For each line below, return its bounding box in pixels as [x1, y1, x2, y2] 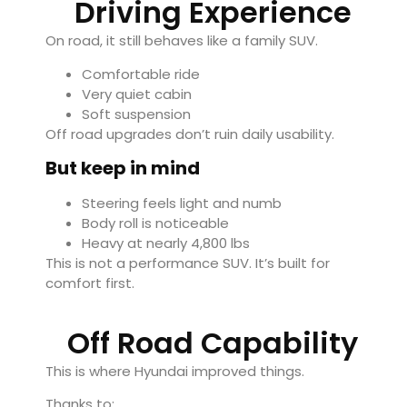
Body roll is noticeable [82, 213, 229, 233]
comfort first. [45, 273, 134, 293]
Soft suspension [82, 104, 191, 124]
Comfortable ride [82, 64, 200, 84]
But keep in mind [45, 155, 200, 182]
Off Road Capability [67, 322, 358, 363]
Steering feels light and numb [82, 194, 282, 213]
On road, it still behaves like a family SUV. [45, 31, 318, 51]
